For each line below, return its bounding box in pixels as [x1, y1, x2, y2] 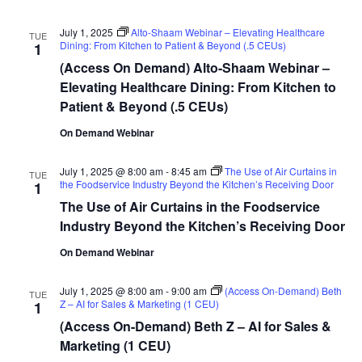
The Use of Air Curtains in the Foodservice [59, 196, 320, 216]
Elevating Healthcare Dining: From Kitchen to [59, 77, 336, 96]
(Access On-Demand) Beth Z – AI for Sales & [59, 316, 331, 335]
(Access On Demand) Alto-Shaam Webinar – [59, 57, 330, 77]
